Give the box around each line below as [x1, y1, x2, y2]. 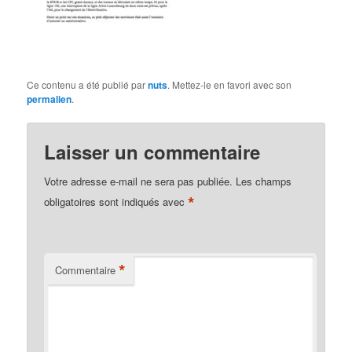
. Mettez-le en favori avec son [167, 78, 292, 92]
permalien [27, 92, 72, 107]
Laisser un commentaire [44, 138, 261, 166]
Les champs [236, 174, 292, 189]
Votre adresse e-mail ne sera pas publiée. [44, 174, 233, 189]
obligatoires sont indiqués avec [44, 194, 189, 210]
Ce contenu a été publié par [27, 78, 148, 92]
